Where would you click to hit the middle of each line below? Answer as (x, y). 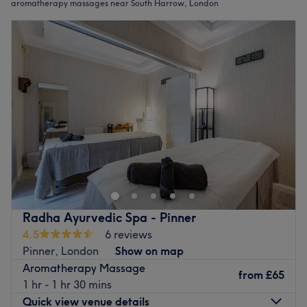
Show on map (149, 250)
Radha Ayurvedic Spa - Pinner (109, 217)
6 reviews (128, 234)
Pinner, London (61, 250)
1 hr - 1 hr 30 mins (67, 284)
